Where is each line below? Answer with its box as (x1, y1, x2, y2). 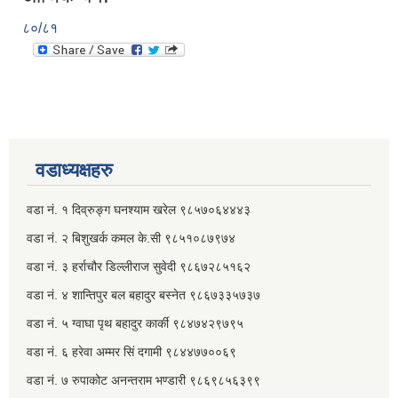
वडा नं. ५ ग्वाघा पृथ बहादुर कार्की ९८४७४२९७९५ (27, 316, 243, 331)
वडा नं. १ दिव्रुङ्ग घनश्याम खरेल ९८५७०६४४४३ (27, 203, 251, 218)
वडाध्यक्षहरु (36, 159, 113, 182)
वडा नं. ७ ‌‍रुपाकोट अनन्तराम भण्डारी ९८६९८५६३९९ (27, 373, 264, 388)
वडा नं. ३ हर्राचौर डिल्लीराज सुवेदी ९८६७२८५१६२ (27, 259, 254, 275)
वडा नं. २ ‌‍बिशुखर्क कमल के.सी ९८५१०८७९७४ (27, 231, 239, 246)
